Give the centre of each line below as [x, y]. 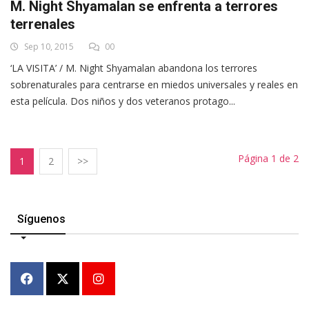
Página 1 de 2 [268, 159]
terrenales [43, 24]
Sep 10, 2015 [48, 47]
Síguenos [41, 219]
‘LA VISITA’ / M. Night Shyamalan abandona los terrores [134, 68]
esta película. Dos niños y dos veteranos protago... [123, 101]
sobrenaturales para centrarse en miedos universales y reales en [154, 85]
